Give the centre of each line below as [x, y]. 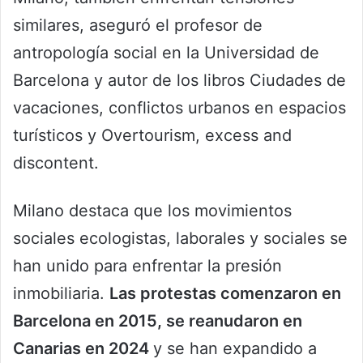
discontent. [56, 162]
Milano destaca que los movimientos [152, 210]
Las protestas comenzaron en [225, 293]
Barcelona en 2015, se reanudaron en [158, 320]
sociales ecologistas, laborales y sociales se [180, 238]
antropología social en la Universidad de [166, 52]
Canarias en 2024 [83, 348]
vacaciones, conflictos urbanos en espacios [179, 107]
